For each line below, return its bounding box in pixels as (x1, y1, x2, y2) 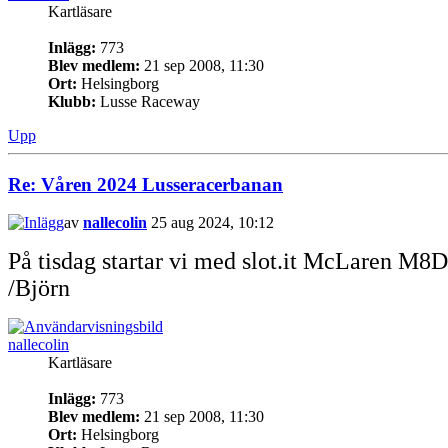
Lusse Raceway (96, 92, 200, 110)
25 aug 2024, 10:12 (147, 214, 274, 232)
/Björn (8, 275, 70, 302)
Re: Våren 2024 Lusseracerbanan (8, 173, 283, 195)
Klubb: (48, 92, 96, 110)
